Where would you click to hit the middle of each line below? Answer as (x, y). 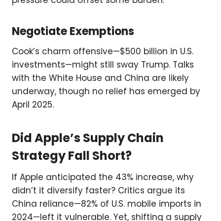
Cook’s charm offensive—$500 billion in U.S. (103, 52)
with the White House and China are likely (100, 78)
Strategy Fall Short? (72, 156)
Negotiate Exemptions (73, 32)
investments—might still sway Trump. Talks (103, 65)
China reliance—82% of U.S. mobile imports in (107, 204)
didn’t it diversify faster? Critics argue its (98, 191)
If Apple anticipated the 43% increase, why (103, 177)
